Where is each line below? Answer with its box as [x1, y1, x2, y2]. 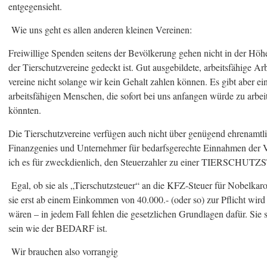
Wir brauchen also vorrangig [8, 245, 118, 257]
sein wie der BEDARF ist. [8, 222, 107, 234]
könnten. [8, 104, 47, 116]
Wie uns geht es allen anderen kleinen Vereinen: [8, 23, 192, 36]
